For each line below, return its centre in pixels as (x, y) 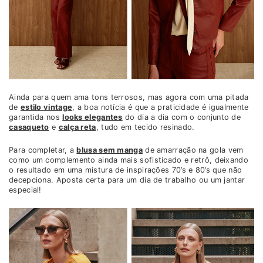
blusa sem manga (109, 150)
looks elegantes (92, 117)
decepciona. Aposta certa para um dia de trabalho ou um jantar (127, 180)
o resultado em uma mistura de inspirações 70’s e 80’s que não (126, 170)
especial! (25, 190)
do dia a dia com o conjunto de (182, 117)
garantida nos (36, 117)
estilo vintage (46, 107)
